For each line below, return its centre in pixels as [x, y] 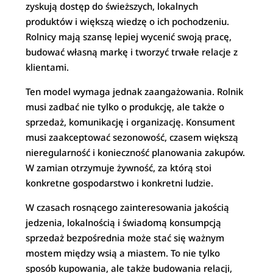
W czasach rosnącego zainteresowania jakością [128, 207]
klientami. [48, 67]
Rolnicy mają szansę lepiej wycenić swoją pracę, [129, 37]
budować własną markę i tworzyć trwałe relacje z [132, 52]
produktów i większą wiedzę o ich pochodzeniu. [128, 21]
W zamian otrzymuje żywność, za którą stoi [119, 168]
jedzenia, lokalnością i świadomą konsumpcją [124, 222]
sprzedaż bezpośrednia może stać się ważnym [125, 238]
